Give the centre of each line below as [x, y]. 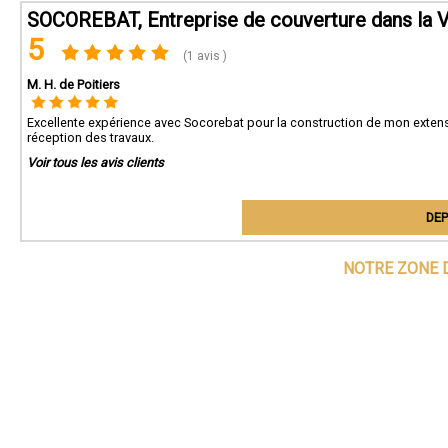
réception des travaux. [90, 137]
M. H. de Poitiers [73, 84]
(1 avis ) [204, 56]
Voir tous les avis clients [95, 162]
